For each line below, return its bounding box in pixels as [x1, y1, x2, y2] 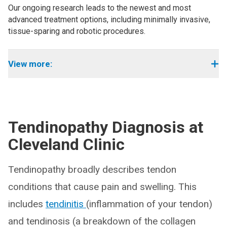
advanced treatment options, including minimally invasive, [8, 15, 210, 24]
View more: [8, 59, 52, 69]
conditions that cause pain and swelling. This [8, 181, 197, 193]
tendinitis [46, 198, 86, 210]
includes [8, 198, 46, 210]
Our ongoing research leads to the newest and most [8, 3, 191, 13]
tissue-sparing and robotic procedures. [8, 26, 145, 36]
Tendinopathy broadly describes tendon [8, 164, 176, 175]
